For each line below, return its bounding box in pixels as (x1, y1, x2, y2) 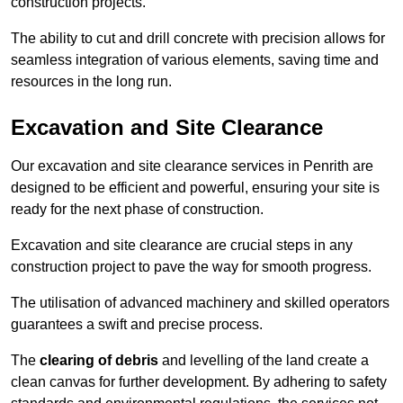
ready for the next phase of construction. (11, 201, 264, 218)
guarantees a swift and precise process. (11, 317, 263, 333)
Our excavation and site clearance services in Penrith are (11, 158, 373, 175)
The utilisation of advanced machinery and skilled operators (11, 295, 390, 311)
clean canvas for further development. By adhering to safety (11, 374, 387, 390)
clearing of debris (40, 353, 158, 369)
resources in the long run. (11, 74, 172, 90)
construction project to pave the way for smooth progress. (11, 259, 372, 275)
